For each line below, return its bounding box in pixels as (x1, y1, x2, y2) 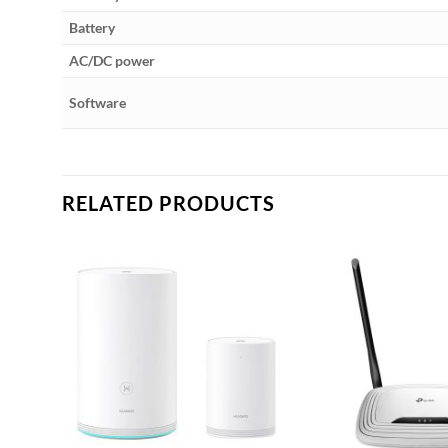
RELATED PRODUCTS (62, 191, 275, 216)
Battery (69, 19, 116, 37)
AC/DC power (69, 52, 156, 70)
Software (69, 94, 127, 112)
